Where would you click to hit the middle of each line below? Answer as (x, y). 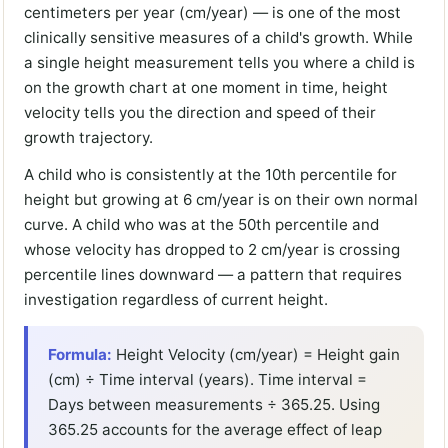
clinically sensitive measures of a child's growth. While (218, 38)
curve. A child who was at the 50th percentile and (201, 225)
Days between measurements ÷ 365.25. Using (214, 405)
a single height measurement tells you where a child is (219, 63)
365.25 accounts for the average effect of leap (215, 430)
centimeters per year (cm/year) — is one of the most (212, 13)
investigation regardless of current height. (176, 300)
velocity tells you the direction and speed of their (200, 113)
